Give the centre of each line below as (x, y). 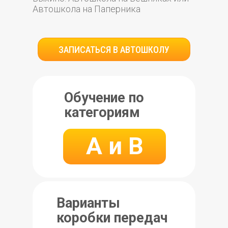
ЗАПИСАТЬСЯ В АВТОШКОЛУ (114, 49)
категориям (102, 112)
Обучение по (104, 98)
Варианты (88, 203)
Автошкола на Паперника (87, 9)
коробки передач (112, 218)
